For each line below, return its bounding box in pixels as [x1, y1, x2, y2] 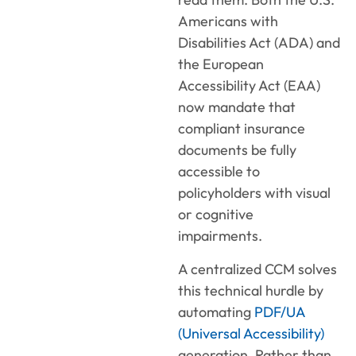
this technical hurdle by [178, 281, 323, 300]
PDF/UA [254, 302, 305, 321]
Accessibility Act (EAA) [178, 76, 320, 95]
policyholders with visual [178, 184, 331, 203]
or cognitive [178, 205, 253, 224]
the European [178, 55, 264, 74]
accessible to [178, 162, 260, 181]
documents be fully [178, 141, 296, 160]
